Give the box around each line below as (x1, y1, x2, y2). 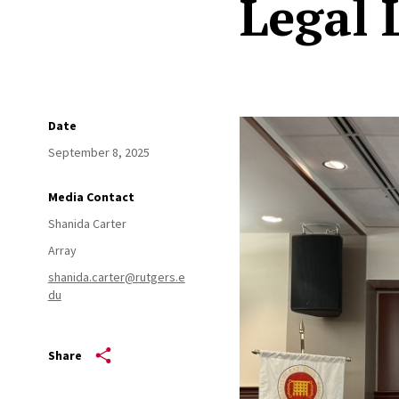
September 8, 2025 (47, 144, 150, 160)
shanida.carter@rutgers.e (47, 269, 185, 285)
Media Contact (47, 189, 134, 205)
